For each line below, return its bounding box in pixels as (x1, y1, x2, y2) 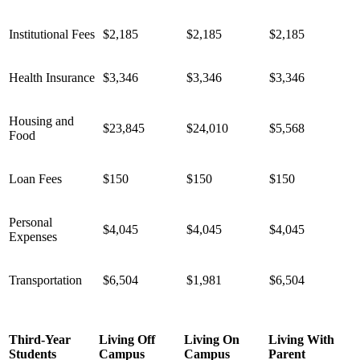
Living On (184, 332, 239, 346)
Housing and (9, 113, 74, 128)
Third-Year (9, 332, 71, 346)
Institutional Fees (9, 27, 95, 41)
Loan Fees (9, 171, 62, 186)
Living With (268, 332, 334, 346)
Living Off (99, 332, 155, 346)
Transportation (9, 272, 82, 287)
